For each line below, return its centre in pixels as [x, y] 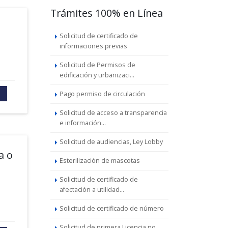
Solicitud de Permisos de [97, 65]
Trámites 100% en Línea [106, 13]
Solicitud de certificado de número [111, 208]
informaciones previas [93, 46]
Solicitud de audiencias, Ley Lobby [111, 142]
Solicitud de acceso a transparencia [113, 113]
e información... [82, 123]
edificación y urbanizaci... [97, 75]
